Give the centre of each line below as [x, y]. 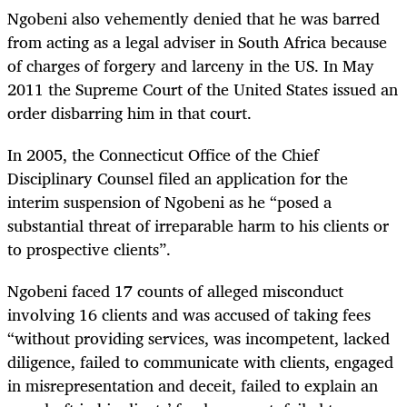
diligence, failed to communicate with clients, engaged [200, 361]
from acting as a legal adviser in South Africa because [197, 41]
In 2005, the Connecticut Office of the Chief [163, 154]
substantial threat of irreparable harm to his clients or [198, 225]
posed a [304, 201]
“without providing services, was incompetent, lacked [199, 338]
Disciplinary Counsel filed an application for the [178, 178]
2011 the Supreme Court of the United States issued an [203, 89]
